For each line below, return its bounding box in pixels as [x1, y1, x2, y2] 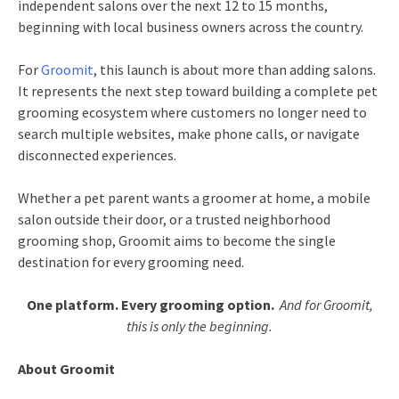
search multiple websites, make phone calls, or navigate [18, 125, 360, 142]
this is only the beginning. [126, 317, 273, 335]
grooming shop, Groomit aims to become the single [18, 232, 336, 249]
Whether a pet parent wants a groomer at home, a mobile [18, 189, 370, 207]
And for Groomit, [273, 296, 373, 313]
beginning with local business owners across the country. [18, 18, 363, 36]
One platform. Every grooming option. [26, 296, 274, 313]
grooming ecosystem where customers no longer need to [18, 103, 367, 121]
